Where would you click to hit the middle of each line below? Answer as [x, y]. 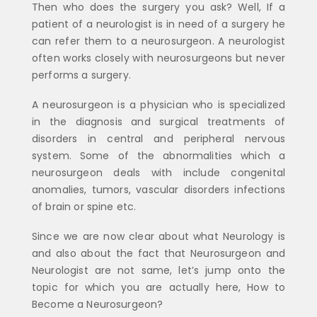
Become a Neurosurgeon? [98, 305]
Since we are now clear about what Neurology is [158, 237]
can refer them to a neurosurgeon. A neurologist [158, 41]
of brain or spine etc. [84, 207]
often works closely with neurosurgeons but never [158, 58]
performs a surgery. [81, 75]
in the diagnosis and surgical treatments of [158, 122]
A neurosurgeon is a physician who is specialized [158, 105]
